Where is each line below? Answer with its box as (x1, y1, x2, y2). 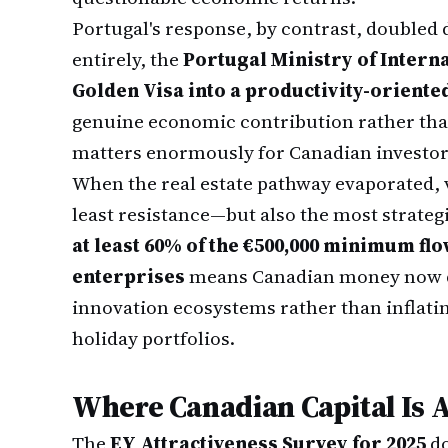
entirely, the (72, 46, 183, 72)
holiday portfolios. (72, 325, 235, 351)
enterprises (72, 263, 185, 289)
